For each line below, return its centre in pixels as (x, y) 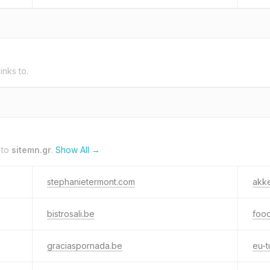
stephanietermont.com (91, 182)
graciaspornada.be (85, 246)
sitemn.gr (31, 150)
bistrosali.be (71, 214)
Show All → (78, 150)
